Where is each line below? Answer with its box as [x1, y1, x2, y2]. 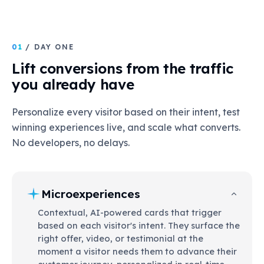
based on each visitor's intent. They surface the [38, 220, 240, 232]
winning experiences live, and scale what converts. [12, 121, 240, 134]
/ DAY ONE [25, 42, 75, 52]
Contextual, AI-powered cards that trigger [38, 207, 222, 219]
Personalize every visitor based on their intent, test [12, 106, 240, 118]
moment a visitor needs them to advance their [38, 246, 237, 258]
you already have [12, 75, 134, 94]
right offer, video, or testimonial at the [38, 233, 203, 245]
